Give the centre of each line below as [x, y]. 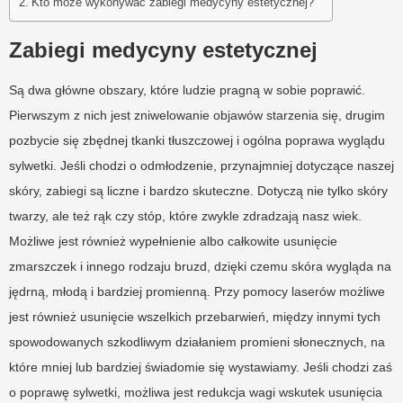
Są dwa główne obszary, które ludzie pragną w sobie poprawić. [187, 90]
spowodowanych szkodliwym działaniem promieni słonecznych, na [197, 341]
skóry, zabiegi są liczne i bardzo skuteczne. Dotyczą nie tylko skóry [198, 190]
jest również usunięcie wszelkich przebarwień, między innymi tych [195, 316]
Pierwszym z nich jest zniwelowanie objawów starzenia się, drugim [197, 115]
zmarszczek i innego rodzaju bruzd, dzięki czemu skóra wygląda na [200, 266]
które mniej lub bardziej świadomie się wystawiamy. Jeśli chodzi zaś [201, 367]
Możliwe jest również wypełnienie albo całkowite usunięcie [173, 241]
